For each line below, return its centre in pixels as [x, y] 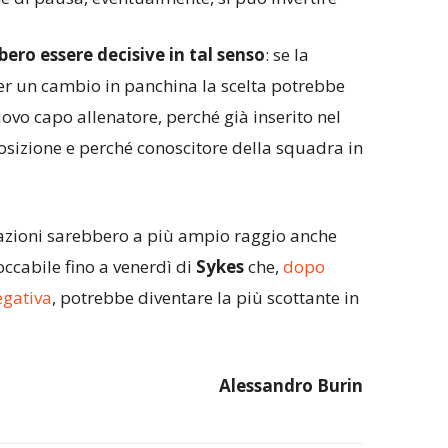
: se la [286, 55]
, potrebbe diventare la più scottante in [205, 298]
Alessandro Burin [290, 386]
